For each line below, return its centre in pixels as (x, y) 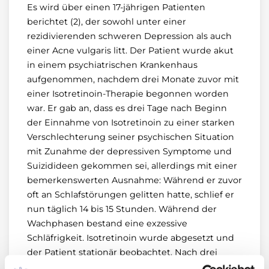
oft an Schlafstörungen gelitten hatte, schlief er (131, 195)
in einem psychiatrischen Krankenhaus (112, 65)
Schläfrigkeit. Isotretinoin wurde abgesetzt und (131, 238)
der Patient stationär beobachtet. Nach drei (122, 252)
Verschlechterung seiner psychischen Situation (131, 137)
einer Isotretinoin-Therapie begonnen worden (128, 94)
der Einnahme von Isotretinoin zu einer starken (131, 122)
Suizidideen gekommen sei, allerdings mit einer (132, 166)
